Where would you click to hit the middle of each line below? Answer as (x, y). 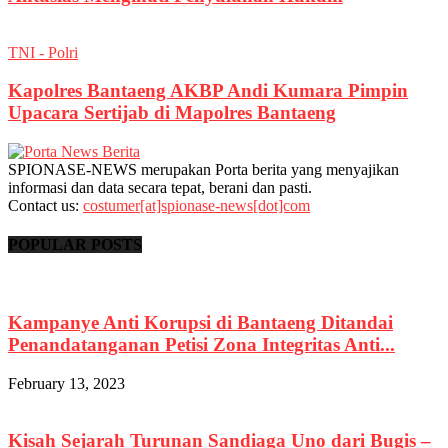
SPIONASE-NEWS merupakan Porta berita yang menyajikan (203, 169)
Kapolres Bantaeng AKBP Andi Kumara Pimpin (208, 91)
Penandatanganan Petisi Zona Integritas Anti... (201, 345)
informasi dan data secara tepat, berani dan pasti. (160, 187)
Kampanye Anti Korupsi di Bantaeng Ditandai (200, 323)
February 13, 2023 (66, 383)
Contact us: (45, 205)
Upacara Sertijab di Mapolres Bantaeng (172, 113)
